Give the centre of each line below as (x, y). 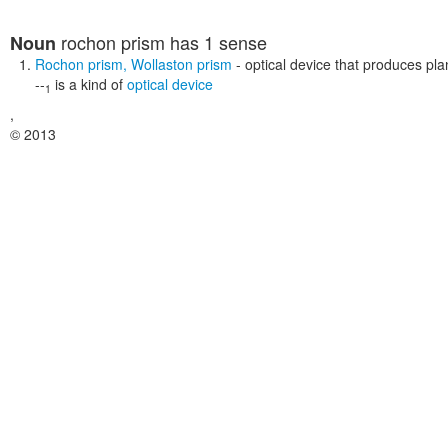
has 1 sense (216, 42)
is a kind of (89, 84)
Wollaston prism (181, 64)
